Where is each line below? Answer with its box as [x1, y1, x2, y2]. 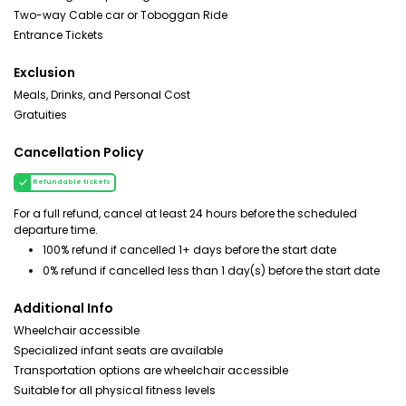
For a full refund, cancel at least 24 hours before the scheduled [14, 206, 357, 221]
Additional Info [14, 299, 113, 317]
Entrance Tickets [14, 27, 103, 43]
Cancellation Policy [14, 143, 143, 161]
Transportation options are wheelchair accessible [14, 362, 288, 378]
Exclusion [14, 63, 75, 82]
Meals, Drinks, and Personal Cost [14, 87, 190, 102]
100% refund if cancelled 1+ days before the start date [43, 242, 336, 257]
